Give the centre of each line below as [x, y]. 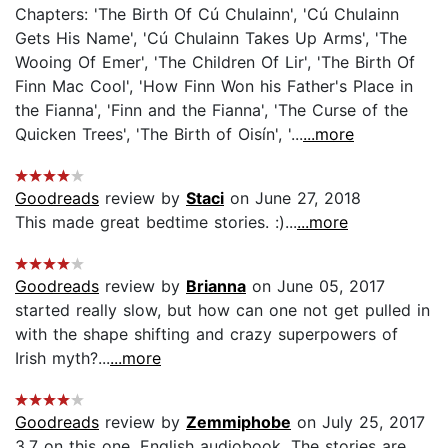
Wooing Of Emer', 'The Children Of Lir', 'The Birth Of [215, 61]
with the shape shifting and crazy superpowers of [206, 333]
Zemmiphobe [238, 421]
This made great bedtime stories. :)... [156, 221]
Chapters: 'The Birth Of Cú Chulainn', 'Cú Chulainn [207, 13]
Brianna [216, 285]
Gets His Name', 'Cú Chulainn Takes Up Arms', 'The [211, 37]
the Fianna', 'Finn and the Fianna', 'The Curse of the [211, 109]
